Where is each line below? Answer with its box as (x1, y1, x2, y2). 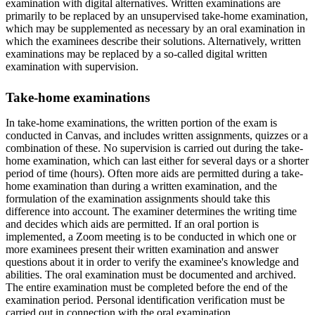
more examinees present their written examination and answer (6, 243, 278, 255)
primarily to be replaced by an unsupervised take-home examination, (6, 9, 308, 22)
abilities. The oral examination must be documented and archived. (6, 268, 296, 281)
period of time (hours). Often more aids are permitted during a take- (6, 167, 303, 179)
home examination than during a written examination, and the (6, 179, 277, 192)
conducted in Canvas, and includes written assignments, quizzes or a (6, 129, 308, 141)
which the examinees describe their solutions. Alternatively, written (6, 34, 301, 47)
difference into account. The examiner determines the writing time (6, 205, 297, 217)
